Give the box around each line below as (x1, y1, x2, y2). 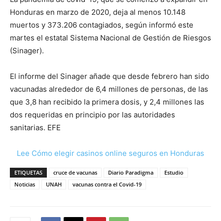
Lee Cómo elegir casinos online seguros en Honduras (17, 148, 204, 158)
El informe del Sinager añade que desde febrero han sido (10, 71, 209, 81)
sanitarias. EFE (10, 122, 61, 132)
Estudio (164, 168, 184, 176)
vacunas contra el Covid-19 (73, 180, 142, 188)
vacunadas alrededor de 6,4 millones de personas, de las (10, 84, 208, 94)
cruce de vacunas (53, 168, 97, 176)
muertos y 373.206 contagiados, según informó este (10, 20, 193, 30)
